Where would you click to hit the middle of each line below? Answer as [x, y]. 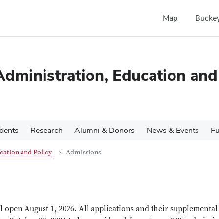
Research [46, 130]
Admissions [84, 153]
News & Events [173, 130]
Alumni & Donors [105, 130]
